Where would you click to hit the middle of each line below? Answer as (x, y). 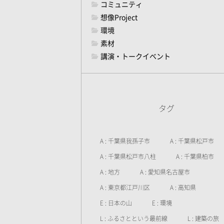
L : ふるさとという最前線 (134, 218)
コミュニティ (121, 4)
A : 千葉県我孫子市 (125, 141)
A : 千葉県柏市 (195, 156)
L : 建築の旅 (203, 218)
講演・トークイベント (135, 56)
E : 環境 (162, 203)
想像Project (119, 17)
